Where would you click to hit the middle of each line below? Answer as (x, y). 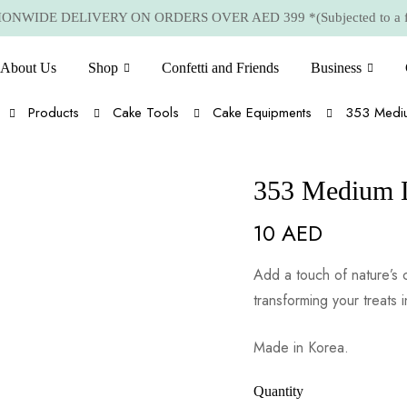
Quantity (278, 391)
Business (336, 68)
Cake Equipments (262, 113)
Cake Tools (145, 113)
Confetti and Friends (220, 68)
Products (53, 113)
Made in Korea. (301, 347)
